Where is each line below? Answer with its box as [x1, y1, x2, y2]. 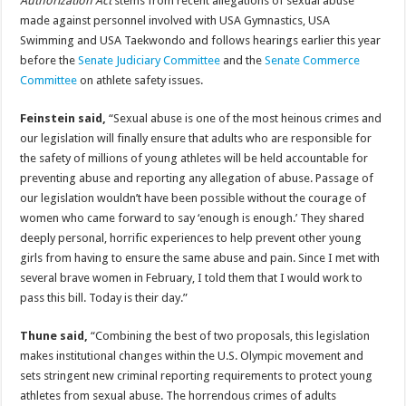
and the [220, 53, 266, 68]
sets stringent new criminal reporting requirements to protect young [20, 369, 373, 383]
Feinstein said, [20, 111, 110, 126]
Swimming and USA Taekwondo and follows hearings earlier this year [20, 34, 382, 48]
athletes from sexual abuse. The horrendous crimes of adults [20, 389, 337, 403]
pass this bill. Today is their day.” [20, 291, 188, 305]
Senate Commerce [265, 53, 361, 68]
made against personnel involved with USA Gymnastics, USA [20, 14, 331, 28]
